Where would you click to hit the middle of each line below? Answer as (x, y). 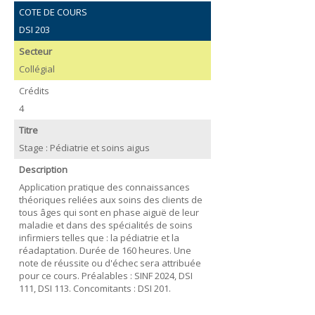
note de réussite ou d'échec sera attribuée (110, 263)
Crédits (34, 91)
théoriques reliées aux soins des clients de (110, 199)
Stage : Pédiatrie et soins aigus (84, 147)
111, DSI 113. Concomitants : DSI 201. (95, 288)
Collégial (37, 69)
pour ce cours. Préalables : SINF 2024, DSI (105, 275)
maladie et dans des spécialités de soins (105, 225)
